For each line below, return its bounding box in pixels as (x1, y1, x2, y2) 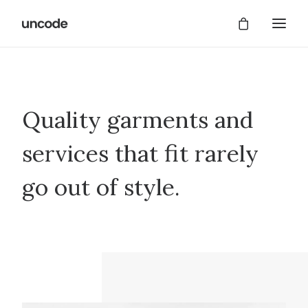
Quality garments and (22, 104, 254, 134)
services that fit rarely (22, 138, 258, 168)
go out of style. (22, 172, 180, 201)
